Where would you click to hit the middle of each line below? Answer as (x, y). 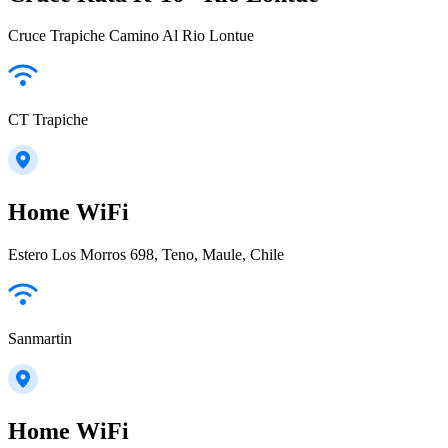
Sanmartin (40, 339)
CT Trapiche (48, 120)
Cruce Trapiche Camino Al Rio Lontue (131, 36)
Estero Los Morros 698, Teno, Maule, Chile (146, 255)
